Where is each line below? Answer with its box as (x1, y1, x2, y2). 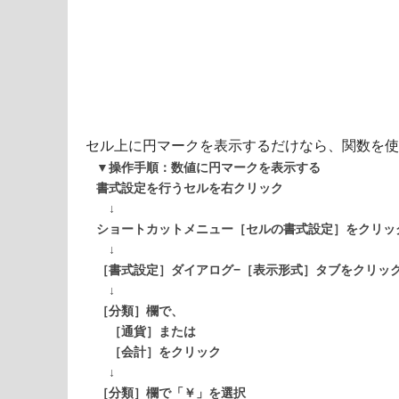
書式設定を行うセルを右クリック (96, 182, 283, 196)
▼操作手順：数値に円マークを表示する (96, 161, 321, 175)
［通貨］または (96, 325, 196, 339)
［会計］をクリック (96, 346, 221, 360)
